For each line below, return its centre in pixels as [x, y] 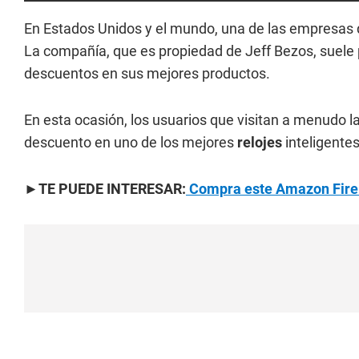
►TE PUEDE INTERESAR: [105, 189]
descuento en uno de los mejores [131, 142]
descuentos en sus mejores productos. [147, 73]
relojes [261, 142]
